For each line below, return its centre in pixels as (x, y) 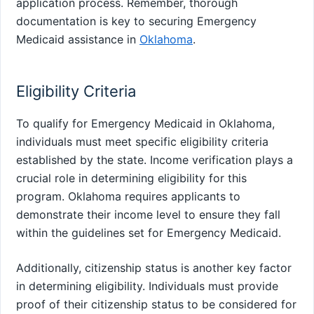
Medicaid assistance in (78, 39)
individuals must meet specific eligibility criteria (142, 142)
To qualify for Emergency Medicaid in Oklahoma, (145, 124)
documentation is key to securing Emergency (136, 21)
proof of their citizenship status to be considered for (156, 305)
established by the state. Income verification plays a (155, 160)
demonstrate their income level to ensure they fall (148, 215)
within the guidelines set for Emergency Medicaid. (149, 233)
